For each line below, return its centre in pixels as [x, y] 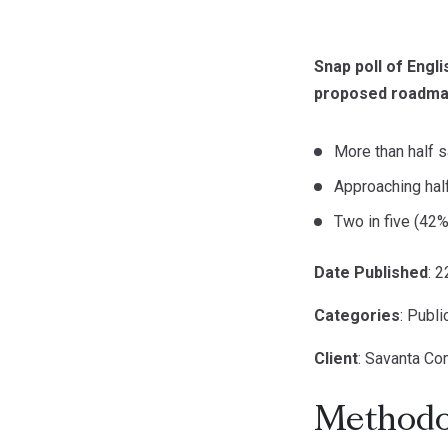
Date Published [371, 272]
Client [336, 358]
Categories [357, 315]
